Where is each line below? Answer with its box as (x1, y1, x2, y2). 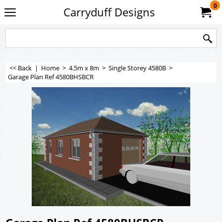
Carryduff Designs (63, 5, 155, 19)
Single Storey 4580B (109, 63, 166, 72)
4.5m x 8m (69, 63, 99, 72)
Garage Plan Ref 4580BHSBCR (8, 72, 94, 81)
